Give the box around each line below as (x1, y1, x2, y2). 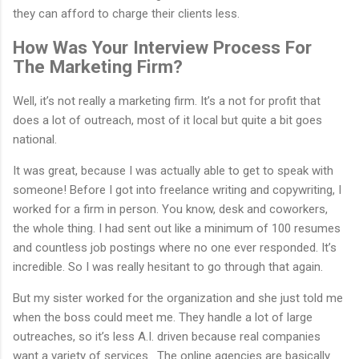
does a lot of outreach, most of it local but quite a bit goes (13, 112, 322, 127)
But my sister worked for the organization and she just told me (13, 290, 343, 305)
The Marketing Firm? (13, 56, 183, 78)
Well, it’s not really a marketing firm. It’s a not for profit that (13, 93, 321, 108)
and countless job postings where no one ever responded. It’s (13, 240, 337, 255)
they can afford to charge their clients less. (13, 6, 240, 21)
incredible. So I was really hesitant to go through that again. (13, 259, 323, 274)
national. (13, 131, 57, 147)
